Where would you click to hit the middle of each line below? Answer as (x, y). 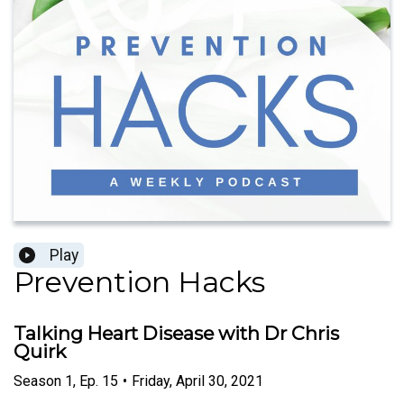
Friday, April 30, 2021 (197, 381)
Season (37, 381)
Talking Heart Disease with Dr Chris (176, 334)
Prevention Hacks (139, 282)
